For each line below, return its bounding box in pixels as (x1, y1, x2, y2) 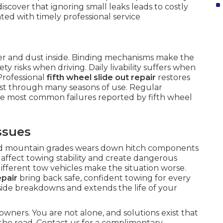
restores (156, 73, 190, 83)
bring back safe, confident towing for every (17, 173, 191, 183)
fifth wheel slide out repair (47, 73, 156, 83)
